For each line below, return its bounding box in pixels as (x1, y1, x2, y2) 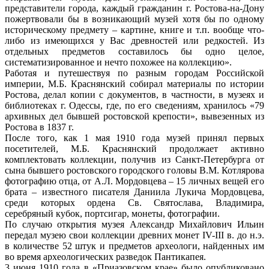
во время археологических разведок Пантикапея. (5, 251, 206, 262)
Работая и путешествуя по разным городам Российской (5, 67, 264, 78)
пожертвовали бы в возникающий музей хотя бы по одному (5, 13, 264, 24)
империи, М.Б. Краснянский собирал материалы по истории (5, 78, 264, 89)
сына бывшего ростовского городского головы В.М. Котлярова (5, 165, 264, 175)
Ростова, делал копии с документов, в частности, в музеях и (5, 89, 264, 100)
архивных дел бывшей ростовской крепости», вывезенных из (5, 110, 264, 121)
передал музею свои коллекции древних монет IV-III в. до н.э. (5, 229, 264, 240)
